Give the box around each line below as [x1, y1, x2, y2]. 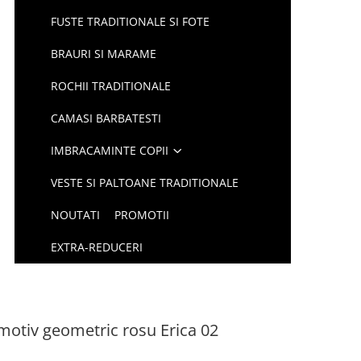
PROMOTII [114, 207, 170, 222]
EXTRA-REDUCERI [51, 239, 143, 255]
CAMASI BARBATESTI [51, 110, 162, 126]
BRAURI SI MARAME [51, 46, 157, 61]
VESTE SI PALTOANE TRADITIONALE [51, 175, 239, 190]
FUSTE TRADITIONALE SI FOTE [51, 14, 210, 29]
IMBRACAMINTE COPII [51, 143, 169, 158]
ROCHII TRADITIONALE [51, 78, 172, 93]
